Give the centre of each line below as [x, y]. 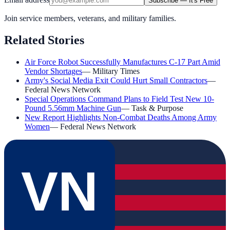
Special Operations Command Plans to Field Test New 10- [119, 99]
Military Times [116, 71]
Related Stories [44, 40]
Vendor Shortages [53, 71]
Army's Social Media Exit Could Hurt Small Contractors [116, 81]
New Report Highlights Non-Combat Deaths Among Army [121, 118]
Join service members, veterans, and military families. [90, 18]
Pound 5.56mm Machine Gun [73, 108]
